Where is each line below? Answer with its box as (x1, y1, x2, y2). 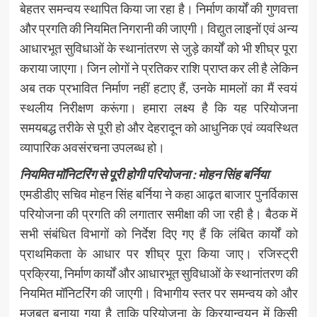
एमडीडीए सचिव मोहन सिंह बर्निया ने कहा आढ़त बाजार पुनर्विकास (19, 185, 298, 202)
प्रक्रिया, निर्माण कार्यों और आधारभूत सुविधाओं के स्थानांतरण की (19, 265, 298, 281)
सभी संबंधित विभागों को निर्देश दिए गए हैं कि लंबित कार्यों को (19, 225, 298, 241)
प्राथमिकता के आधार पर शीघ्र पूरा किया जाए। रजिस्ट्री (19, 245, 298, 261)
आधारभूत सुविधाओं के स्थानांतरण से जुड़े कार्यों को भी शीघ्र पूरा (19, 40, 298, 56)
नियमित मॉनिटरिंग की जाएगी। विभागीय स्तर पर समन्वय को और (19, 284, 298, 301)
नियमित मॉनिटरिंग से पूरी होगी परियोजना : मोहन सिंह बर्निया (19, 166, 269, 182)
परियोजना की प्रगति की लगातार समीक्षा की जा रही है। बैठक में (19, 205, 298, 221)
